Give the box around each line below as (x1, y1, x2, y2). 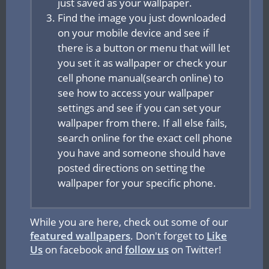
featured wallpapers (30, 229, 130, 243)
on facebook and (43, 243, 125, 256)
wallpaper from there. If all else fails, (58, 116, 227, 130)
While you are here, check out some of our (30, 215, 228, 229)
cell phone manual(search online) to (58, 71, 223, 85)
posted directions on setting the (58, 161, 205, 175)
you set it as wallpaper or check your (58, 56, 227, 70)
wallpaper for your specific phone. (58, 176, 216, 190)
